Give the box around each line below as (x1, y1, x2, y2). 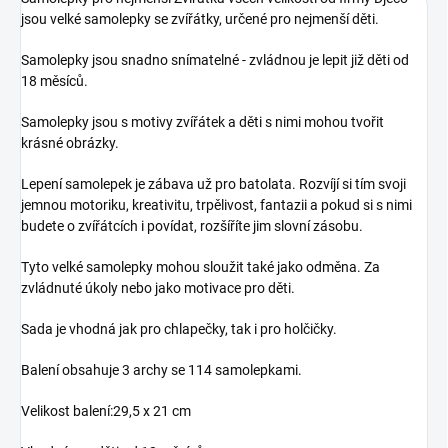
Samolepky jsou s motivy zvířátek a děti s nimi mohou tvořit (21, 113, 384, 130)
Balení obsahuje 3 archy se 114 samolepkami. (21, 361, 302, 378)
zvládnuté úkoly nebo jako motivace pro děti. (21, 279, 295, 296)
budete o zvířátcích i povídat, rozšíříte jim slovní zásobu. (21, 217, 363, 234)
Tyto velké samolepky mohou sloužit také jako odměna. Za (21, 258, 380, 275)
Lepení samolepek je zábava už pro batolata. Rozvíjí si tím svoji (21, 175, 406, 192)
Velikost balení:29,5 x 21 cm (21, 402, 191, 419)
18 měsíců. (21, 72, 88, 89)
